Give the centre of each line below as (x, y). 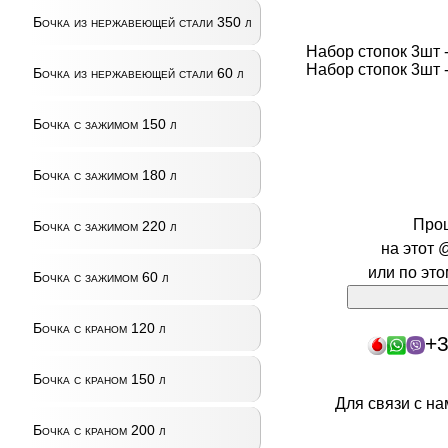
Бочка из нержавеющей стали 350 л (142, 22)
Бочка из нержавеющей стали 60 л (138, 73)
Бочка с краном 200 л (99, 430)
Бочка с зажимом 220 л (104, 226)
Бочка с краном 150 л (99, 379)
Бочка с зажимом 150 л (104, 124)
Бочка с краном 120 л (99, 328)
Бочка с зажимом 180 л (104, 175)
